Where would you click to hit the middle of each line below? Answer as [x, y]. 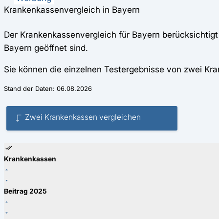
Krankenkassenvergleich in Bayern [72, 9]
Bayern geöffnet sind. [46, 47]
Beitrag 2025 [25, 191]
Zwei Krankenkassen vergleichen [83, 117]
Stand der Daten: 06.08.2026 [48, 89]
